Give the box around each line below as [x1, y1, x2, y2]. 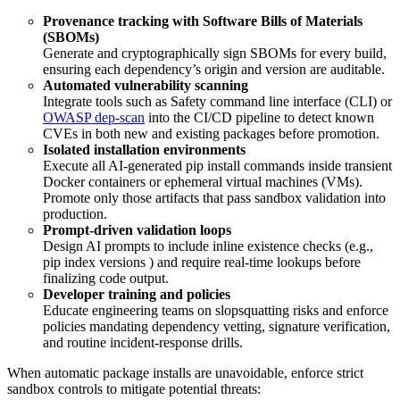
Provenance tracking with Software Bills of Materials [43, 12, 362, 29]
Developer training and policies [43, 286, 230, 302]
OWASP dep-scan [43, 109, 145, 125]
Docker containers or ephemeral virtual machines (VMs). [43, 173, 362, 189]
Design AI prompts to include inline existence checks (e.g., [43, 237, 373, 254]
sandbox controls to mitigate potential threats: [7, 380, 261, 396]
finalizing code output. [43, 270, 169, 286]
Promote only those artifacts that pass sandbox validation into [43, 189, 386, 205]
